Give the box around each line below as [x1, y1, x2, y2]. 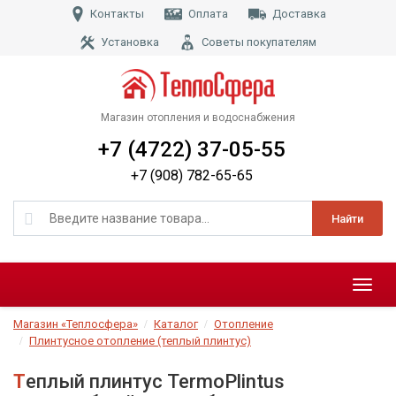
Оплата [188, 7, 228, 20]
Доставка [272, 7, 326, 20]
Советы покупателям [201, 35, 316, 49]
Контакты [90, 7, 144, 20]
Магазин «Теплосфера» [13, 317, 138, 331]
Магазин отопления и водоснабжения [101, 111, 295, 125]
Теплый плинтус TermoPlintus [13, 370, 26, 393]
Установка [100, 35, 159, 49]
